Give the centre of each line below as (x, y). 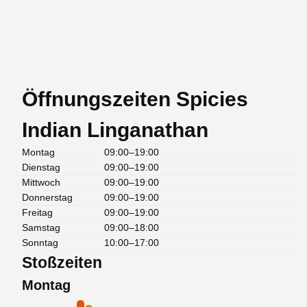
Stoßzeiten (62, 262)
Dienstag (41, 167)
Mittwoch (41, 182)
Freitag (37, 212)
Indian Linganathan (115, 130)
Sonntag (40, 242)
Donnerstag (47, 197)
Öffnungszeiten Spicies (135, 99)
